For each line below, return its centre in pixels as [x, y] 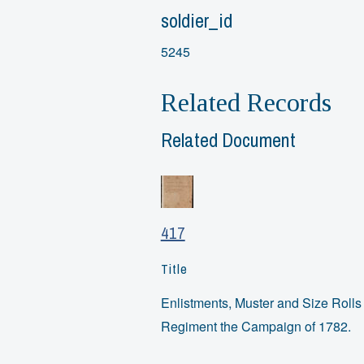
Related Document [228, 139]
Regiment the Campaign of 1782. [256, 327]
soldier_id [196, 20]
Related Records [246, 103]
